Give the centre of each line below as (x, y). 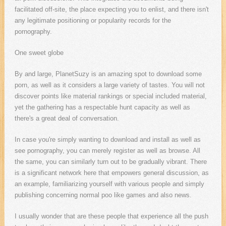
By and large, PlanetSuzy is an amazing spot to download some (108, 74)
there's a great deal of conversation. (67, 119)
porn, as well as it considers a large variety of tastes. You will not (109, 85)
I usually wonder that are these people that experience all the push (111, 216)
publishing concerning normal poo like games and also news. (103, 195)
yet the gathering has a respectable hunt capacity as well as (102, 107)
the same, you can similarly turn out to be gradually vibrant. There (110, 162)
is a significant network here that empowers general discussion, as (111, 173)
